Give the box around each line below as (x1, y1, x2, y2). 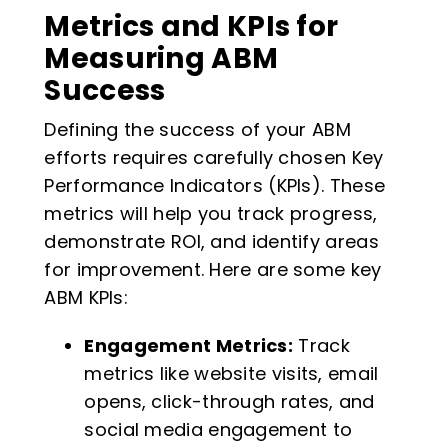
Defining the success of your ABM (44, 117, 351, 143)
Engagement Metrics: (84, 333, 294, 359)
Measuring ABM (44, 38, 279, 78)
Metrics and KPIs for (44, 6, 339, 46)
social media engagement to (84, 417, 353, 443)
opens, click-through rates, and (84, 389, 375, 415)
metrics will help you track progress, (44, 201, 378, 227)
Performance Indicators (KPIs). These (44, 173, 386, 199)
